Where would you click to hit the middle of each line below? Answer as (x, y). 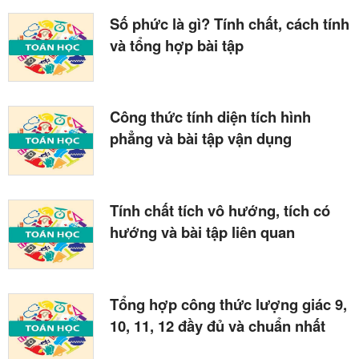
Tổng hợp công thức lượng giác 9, (228, 305)
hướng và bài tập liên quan (202, 232)
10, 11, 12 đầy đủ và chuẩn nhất (218, 326)
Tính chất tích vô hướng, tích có (220, 211)
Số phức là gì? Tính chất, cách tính (230, 23)
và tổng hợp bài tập (177, 45)
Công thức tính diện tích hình (210, 117)
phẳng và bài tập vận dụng (201, 139)
